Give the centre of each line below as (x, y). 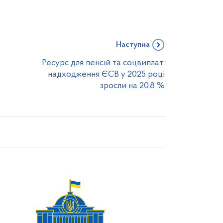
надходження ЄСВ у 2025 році (106, 74)
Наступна (133, 45)
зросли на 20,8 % (132, 86)
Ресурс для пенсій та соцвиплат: (103, 63)
